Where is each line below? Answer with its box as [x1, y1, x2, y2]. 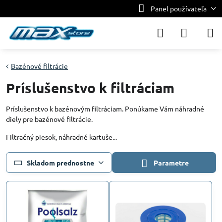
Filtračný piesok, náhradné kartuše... [6, 132, 117, 141]
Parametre [152, 158, 189, 167]
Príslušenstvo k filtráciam [6, 79, 174, 96]
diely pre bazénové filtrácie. [6, 114, 93, 123]
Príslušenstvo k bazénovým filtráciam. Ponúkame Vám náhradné [6, 104, 204, 113]
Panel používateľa [150, 4, 207, 13]
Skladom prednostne [26, 158, 94, 167]
